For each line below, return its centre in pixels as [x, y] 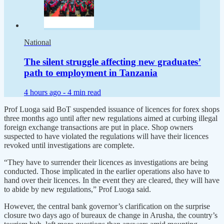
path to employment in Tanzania [91, 72]
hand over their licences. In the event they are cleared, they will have [112, 180]
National [37, 42]
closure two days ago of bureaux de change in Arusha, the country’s [111, 215]
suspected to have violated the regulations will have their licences [106, 136]
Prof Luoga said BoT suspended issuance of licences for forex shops [112, 109]
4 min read [84, 92]
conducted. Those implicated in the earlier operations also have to [107, 171]
